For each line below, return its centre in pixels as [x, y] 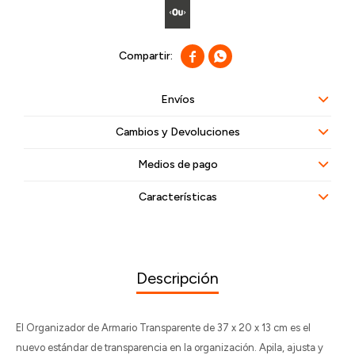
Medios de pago [177, 164]
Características [177, 197]
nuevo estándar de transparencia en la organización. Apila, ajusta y [170, 347]
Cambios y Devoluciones [177, 132]
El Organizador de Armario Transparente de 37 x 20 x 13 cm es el [163, 328]
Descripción [177, 278]
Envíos [177, 99]
